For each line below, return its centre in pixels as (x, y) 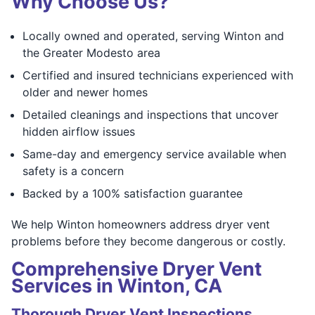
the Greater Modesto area (91, 52)
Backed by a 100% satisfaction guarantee (133, 193)
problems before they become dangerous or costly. (148, 241)
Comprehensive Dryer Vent (136, 269)
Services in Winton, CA (117, 285)
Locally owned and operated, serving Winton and (153, 36)
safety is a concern (73, 171)
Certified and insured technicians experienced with (158, 75)
